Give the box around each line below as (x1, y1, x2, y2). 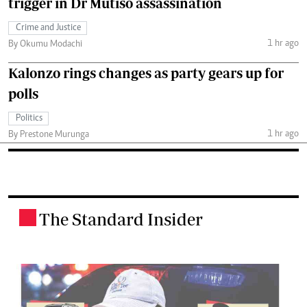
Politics (16, 114, 42, 124)
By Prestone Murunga (8, 130, 89, 140)
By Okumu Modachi (8, 40, 82, 50)
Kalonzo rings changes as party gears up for (8, 65, 284, 82)
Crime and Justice (16, 23, 81, 34)
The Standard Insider (39, 209, 203, 230)
